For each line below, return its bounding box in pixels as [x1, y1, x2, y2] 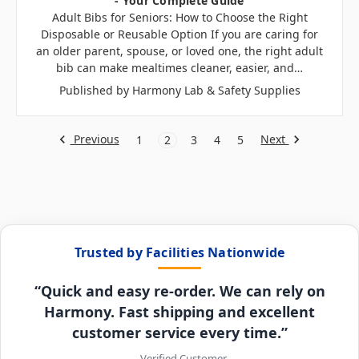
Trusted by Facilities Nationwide [74, 243, 285, 261]
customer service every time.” [71, 322, 288, 342]
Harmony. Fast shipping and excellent [44, 301, 315, 321]
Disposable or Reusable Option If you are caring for [41, 26, 318, 42]
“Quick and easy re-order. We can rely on [34, 280, 325, 301]
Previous [70, 131, 119, 147]
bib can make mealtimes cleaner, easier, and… [56, 59, 303, 75]
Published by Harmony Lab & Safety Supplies [58, 82, 301, 98]
